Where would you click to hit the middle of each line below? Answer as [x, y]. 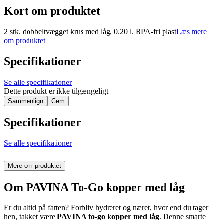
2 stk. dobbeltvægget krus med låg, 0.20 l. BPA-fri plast [90, 32]
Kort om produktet [52, 11]
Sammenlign [26, 101]
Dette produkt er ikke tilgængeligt [56, 91]
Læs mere [192, 32]
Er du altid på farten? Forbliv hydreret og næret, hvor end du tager [106, 208]
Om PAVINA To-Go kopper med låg [94, 187]
